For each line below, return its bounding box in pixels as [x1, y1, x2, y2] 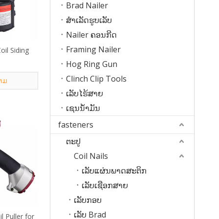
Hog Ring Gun [66, 59, 117, 69]
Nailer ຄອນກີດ [66, 29, 117, 40]
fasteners [58, 119, 93, 130]
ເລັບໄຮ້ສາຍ [66, 88, 103, 99]
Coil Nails [74, 151, 108, 161]
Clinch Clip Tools [66, 73, 127, 84]
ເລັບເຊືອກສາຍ [82, 180, 128, 191]
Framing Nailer [66, 44, 121, 55]
